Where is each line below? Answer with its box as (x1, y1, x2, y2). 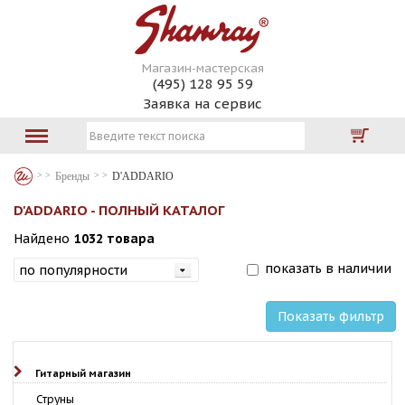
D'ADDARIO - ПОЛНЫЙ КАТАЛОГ (14, 202, 224, 219)
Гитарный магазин (35, 367, 132, 380)
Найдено (14, 231, 70, 247)
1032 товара (74, 231, 155, 247)
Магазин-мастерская (141, 61, 264, 76)
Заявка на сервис (143, 95, 262, 112)
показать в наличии (265, 260, 391, 277)
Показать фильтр (278, 308, 384, 325)
